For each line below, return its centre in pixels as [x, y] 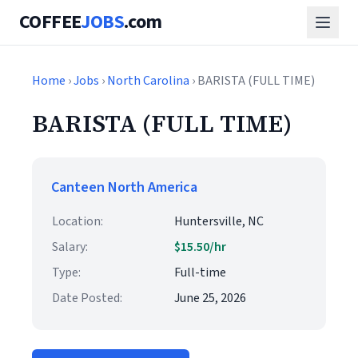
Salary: [70, 247]
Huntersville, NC [219, 221]
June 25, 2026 [210, 298]
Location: [78, 221]
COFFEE [50, 22]
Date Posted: [87, 298]
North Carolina [148, 81]
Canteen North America [124, 187]
